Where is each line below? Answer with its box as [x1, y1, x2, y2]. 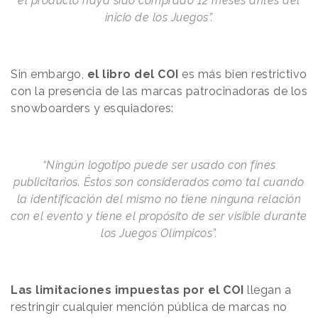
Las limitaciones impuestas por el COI [11, 283, 244, 297]
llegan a [243, 283, 291, 297]
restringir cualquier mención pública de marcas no [11, 300, 287, 314]
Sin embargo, [11, 67, 87, 81]
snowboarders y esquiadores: [11, 101, 174, 115]
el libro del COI [87, 67, 179, 81]
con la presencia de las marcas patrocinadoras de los [11, 84, 307, 98]
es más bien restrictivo [178, 67, 307, 81]
